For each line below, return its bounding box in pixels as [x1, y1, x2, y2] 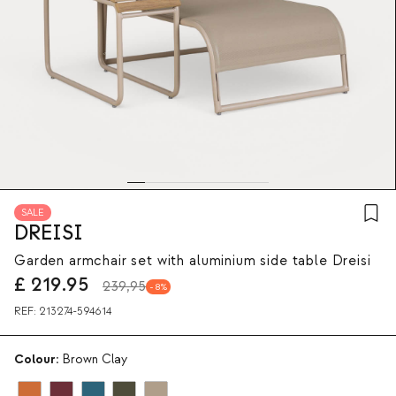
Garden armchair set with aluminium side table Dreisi [14, 252, 371, 270]
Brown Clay [62, 352, 127, 369]
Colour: [14, 351, 58, 369]
